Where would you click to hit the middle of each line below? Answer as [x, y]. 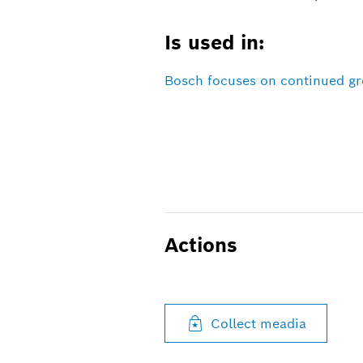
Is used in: [214, 42]
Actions [201, 245]
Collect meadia [258, 323]
